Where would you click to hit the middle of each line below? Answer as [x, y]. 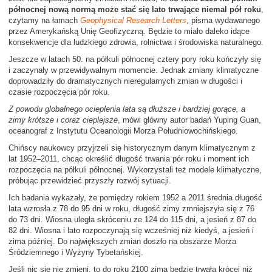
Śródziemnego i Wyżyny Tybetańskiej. [76, 253]
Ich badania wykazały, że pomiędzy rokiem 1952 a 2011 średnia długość [135, 198]
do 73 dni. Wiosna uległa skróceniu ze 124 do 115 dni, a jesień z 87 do [132, 220]
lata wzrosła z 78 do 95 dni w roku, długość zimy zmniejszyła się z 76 [131, 209]
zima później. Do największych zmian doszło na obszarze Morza [122, 242]
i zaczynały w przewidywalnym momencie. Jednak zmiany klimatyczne [134, 70]
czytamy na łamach [44, 21]
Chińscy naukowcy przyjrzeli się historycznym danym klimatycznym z [132, 148]
